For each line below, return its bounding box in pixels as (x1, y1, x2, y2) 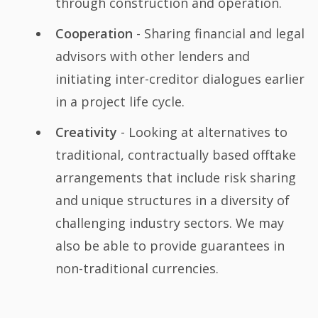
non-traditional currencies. (55, 259, 219, 277)
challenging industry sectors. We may (55, 214, 284, 231)
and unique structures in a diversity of (55, 191, 290, 209)
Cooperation (55, 24, 133, 42)
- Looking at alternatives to (116, 123, 287, 141)
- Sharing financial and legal (132, 24, 305, 42)
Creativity (55, 123, 117, 141)
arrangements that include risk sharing (55, 168, 296, 186)
